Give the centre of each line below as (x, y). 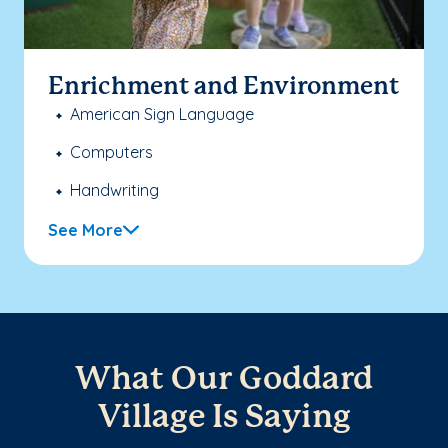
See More (85, 229)
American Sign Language (162, 113)
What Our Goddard (224, 379)
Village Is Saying (224, 417)
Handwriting (114, 189)
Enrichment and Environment (223, 87)
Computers (111, 151)
